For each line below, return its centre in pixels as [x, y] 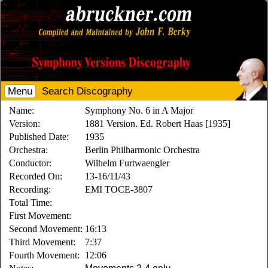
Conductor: [31, 163]
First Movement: [40, 216]
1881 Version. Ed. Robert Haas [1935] [158, 124]
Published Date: [39, 137]
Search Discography [88, 91]
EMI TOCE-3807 [119, 189]
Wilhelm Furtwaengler [127, 163]
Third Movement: [42, 242]
